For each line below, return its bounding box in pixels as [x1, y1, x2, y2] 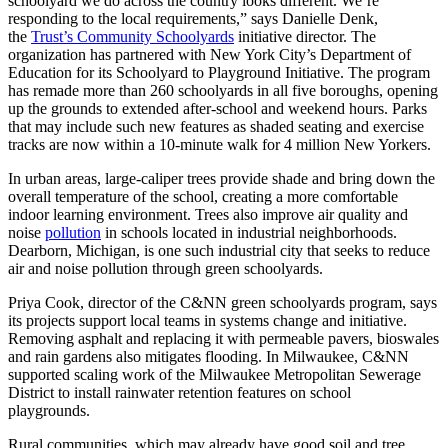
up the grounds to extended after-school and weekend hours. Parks [8, 99, 427, 117]
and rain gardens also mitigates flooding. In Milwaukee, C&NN [8, 347, 409, 365]
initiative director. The [234, 27, 376, 45]
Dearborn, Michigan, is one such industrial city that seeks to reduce [8, 241, 430, 259]
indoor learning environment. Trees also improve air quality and [8, 205, 408, 223]
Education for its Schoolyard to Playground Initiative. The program [8, 63, 430, 81]
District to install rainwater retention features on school [8, 383, 351, 401]
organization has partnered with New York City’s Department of [8, 45, 411, 63]
